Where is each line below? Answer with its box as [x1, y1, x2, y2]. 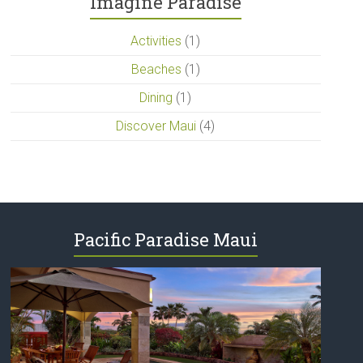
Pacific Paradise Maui [73, 227, 258, 251]
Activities [130, 32, 182, 49]
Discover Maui [116, 117, 197, 134]
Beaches [130, 61, 181, 77]
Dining [139, 89, 173, 105]
